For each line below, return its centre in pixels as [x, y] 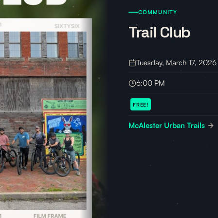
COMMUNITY [158, 12]
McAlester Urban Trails [168, 126]
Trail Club [160, 32]
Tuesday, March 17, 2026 [176, 62]
